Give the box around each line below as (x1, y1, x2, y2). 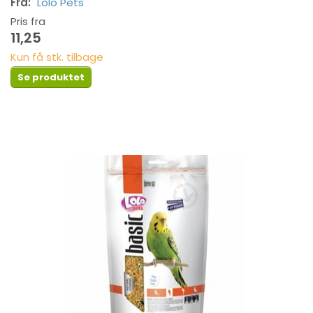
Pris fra (10, 13, 45, 29)
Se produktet (17, 70, 85, 84)
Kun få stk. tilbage (10, 49, 103, 64)
